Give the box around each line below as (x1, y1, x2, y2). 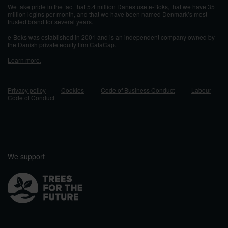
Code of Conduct (8, 93, 54, 102)
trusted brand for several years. (8, 17, 93, 26)
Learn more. (8, 55, 41, 64)
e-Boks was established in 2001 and (8, 33, 109, 42)
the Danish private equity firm (8, 40, 90, 49)
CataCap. (90, 40, 116, 49)
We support (8, 151, 45, 162)
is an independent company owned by (109, 33, 215, 42)
